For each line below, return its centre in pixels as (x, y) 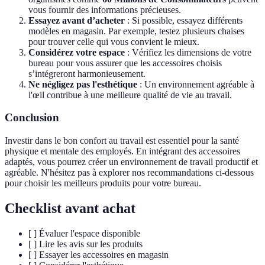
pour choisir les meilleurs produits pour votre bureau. (103, 183)
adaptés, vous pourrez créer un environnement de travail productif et (131, 162)
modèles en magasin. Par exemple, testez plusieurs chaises (136, 31)
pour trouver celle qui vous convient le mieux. (114, 41)
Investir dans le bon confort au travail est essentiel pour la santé (122, 141)
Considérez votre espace (77, 52)
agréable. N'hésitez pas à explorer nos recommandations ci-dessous (129, 173)
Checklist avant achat (70, 209)
